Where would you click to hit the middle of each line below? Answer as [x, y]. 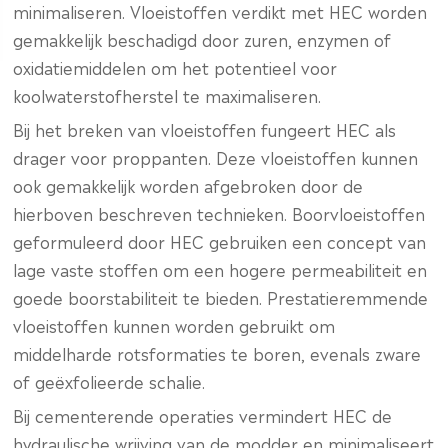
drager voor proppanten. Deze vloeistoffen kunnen [216, 157]
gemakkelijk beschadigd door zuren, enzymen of [202, 39]
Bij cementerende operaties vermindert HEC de [203, 415]
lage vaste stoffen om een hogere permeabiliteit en [220, 269]
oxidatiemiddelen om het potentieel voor [175, 67]
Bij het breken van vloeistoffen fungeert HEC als [205, 129]
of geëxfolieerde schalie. [109, 381]
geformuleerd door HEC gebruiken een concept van [220, 241]
